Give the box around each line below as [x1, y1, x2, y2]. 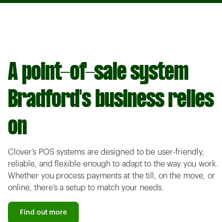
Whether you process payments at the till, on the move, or [8, 172, 215, 180]
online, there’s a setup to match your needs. [8, 184, 164, 192]
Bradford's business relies [8, 87, 214, 114]
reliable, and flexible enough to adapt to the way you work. [8, 160, 218, 168]
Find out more [20, 209, 67, 217]
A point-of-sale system [8, 60, 188, 87]
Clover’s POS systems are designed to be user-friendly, [8, 148, 205, 157]
